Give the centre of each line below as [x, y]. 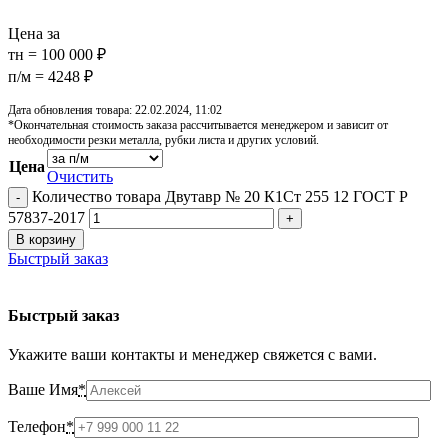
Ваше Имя [43, 390]
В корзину [46, 239]
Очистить [80, 176]
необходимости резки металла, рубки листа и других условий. [163, 139]
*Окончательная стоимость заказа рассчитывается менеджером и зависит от [198, 124]
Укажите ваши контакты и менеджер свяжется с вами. [192, 355]
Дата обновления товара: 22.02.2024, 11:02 [115, 109]
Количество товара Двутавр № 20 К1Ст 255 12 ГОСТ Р [220, 196]
